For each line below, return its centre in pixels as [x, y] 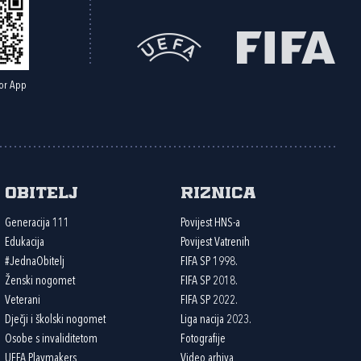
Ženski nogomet [40, 281]
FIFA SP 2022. [209, 301]
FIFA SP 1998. [209, 262]
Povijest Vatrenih [215, 243]
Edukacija [25, 243]
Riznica [218, 193]
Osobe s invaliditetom [52, 339]
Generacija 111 [37, 223]
